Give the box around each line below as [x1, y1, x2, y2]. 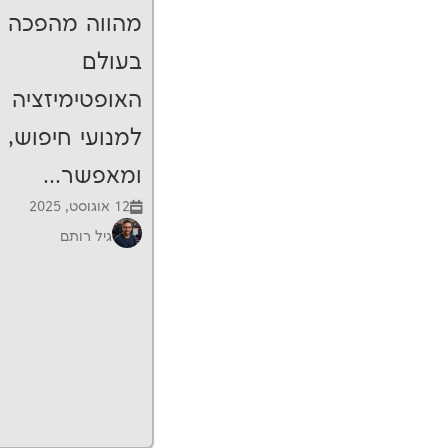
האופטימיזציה [12, 89, 143, 113]
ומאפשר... [43, 165, 143, 189]
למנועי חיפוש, [8, 127, 143, 151]
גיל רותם [60, 228, 113, 244]
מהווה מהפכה [8, 13, 143, 37]
